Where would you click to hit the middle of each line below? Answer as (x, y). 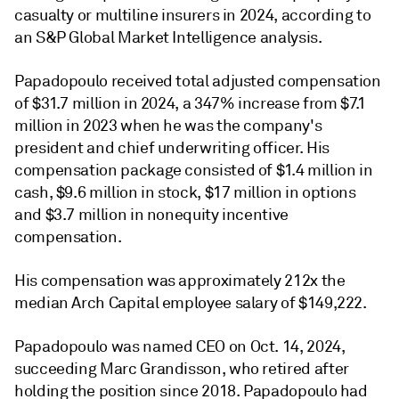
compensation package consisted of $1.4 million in (194, 170)
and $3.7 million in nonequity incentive (151, 215)
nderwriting (208, 148)
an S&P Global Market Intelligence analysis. (168, 37)
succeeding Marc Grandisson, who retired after (182, 369)
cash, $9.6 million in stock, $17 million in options (185, 192)
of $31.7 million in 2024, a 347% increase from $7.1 (190, 103)
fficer (281, 148)
